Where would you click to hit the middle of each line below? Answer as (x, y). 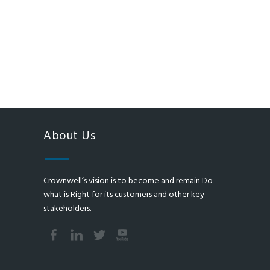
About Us (69, 136)
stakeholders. (67, 209)
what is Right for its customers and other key (124, 195)
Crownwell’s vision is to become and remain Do (128, 181)
